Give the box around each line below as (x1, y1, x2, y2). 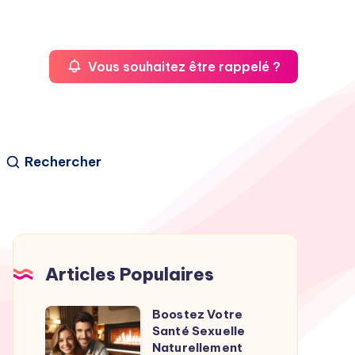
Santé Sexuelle (152, 323, 246, 338)
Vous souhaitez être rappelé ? (85, 59, 281, 74)
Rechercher (24, 152, 101, 170)
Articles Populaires (45, 262, 214, 285)
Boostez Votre (152, 306, 242, 322)
